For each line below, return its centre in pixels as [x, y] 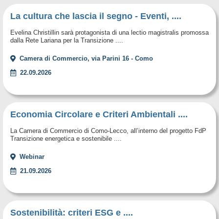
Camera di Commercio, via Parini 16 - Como [86, 58]
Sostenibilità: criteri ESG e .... [72, 212]
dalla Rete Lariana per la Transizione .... [67, 40]
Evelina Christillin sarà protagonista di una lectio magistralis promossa [109, 32]
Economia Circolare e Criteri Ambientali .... [99, 114]
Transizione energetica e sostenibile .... [66, 138]
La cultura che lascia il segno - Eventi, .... [96, 16]
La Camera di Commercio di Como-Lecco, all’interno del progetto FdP [108, 131]
